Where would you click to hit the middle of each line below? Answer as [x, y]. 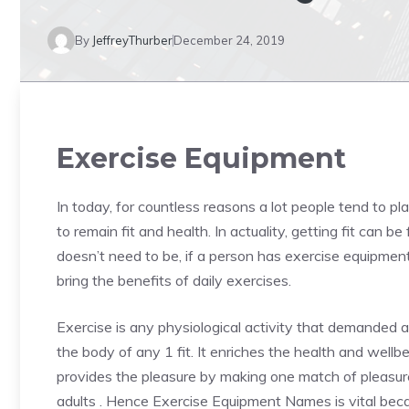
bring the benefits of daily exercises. [174, 280]
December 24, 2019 [229, 40]
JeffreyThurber [132, 40]
